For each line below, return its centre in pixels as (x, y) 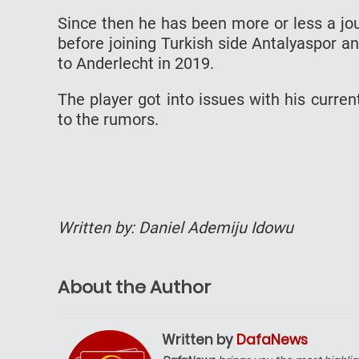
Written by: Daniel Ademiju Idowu (175, 227)
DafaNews (272, 339)
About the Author (134, 287)
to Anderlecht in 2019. (136, 63)
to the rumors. (108, 119)
